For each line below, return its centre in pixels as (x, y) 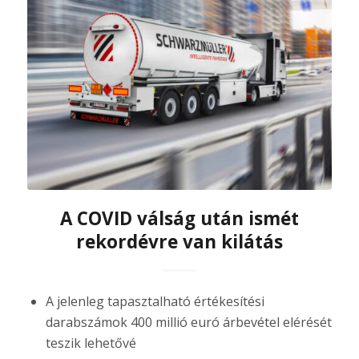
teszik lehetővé (91, 343)
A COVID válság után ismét (179, 218)
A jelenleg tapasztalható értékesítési (155, 301)
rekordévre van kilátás (179, 242)
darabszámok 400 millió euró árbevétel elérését (188, 322)
